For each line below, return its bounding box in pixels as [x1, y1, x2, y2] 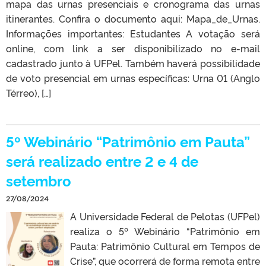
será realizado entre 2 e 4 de [6, 151, 198, 171]
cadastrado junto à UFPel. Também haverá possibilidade [6, 56, 260, 70]
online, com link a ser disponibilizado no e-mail [6, 42, 260, 55]
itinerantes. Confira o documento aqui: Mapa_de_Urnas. [6, 12, 260, 26]
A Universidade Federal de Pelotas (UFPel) [70, 210, 260, 223]
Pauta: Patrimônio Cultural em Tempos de [70, 239, 260, 253]
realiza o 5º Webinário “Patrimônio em [70, 224, 260, 238]
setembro [6, 170, 71, 191]
